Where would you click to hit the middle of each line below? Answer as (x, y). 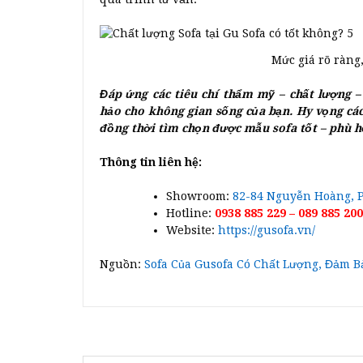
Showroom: (199, 196)
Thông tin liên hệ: (151, 162)
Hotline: (190, 213)
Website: (192, 230)
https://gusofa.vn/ (267, 230)
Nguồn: (122, 264)
